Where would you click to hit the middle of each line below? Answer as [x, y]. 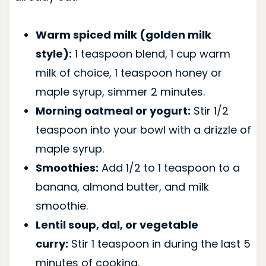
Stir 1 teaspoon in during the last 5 [159, 243]
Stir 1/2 [209, 110]
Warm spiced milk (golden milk [123, 34]
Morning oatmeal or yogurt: [113, 110]
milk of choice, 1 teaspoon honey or [129, 72]
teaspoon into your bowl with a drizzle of [143, 129]
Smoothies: [67, 167]
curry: [52, 243]
